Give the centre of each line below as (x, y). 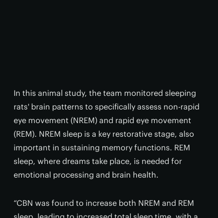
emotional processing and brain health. (86, 174)
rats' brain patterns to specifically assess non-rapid (107, 106)
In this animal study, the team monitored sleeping (105, 93)
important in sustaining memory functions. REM (102, 147)
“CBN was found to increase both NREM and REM (104, 203)
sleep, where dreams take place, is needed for (98, 161)
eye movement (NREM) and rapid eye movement (102, 120)
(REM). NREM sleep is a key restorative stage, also (104, 134)
